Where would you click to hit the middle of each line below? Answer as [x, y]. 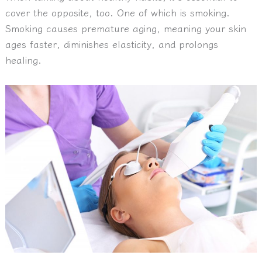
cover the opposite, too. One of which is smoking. [117, 13]
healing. [23, 60]
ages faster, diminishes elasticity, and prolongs [111, 44]
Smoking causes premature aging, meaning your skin [125, 28]
